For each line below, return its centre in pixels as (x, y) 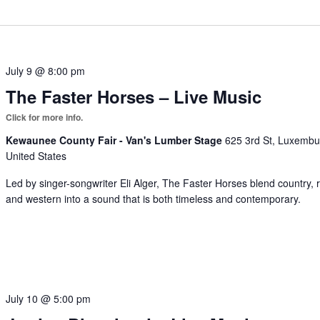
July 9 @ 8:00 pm (46, 71)
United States (36, 156)
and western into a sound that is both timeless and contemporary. (154, 199)
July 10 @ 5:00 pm (49, 299)
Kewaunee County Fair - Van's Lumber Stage (116, 140)
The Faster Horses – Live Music (134, 96)
